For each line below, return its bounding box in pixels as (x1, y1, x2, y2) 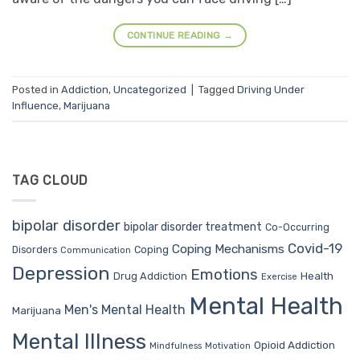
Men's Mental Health (64, 301, 186, 317)
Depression (12, 261, 110, 284)
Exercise (261, 271, 297, 282)
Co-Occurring (265, 221, 329, 233)
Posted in (12, 84, 61, 96)
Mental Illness (12, 328, 146, 354)
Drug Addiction (113, 269, 187, 282)
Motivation (205, 340, 251, 351)
